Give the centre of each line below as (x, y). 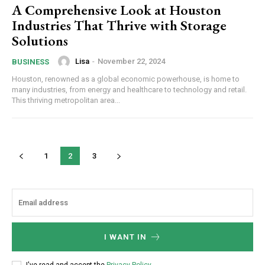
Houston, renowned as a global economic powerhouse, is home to (126, 79)
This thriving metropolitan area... (66, 100)
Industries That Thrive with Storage (119, 25)
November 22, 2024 (131, 62)
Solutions (40, 40)
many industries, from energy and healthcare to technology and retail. (129, 89)
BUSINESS (30, 62)
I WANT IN (125, 237)
